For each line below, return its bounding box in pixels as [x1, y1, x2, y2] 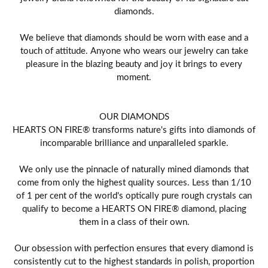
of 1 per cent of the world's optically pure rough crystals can [16, 188, 252, 201]
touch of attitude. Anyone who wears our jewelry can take [20, 44, 248, 56]
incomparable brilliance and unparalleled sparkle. [39, 136, 229, 148]
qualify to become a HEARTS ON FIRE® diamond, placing [22, 202, 246, 214]
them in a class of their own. [78, 215, 190, 227]
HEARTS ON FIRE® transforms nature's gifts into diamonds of [13, 123, 255, 135]
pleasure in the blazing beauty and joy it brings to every [26, 57, 242, 69]
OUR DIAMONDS [99, 109, 169, 122]
